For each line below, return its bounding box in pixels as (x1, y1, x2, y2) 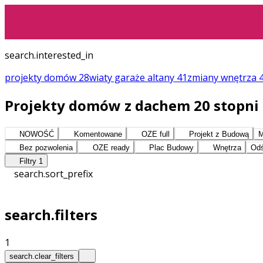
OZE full (139, 129, 170, 139)
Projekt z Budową (187, 129, 249, 139)
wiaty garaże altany (89, 71, 177, 84)
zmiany (187, 71, 221, 84)
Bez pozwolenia (17, 143, 73, 152)
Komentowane (71, 129, 122, 139)
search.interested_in (5, 49, 93, 62)
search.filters (5, 204, 97, 224)
